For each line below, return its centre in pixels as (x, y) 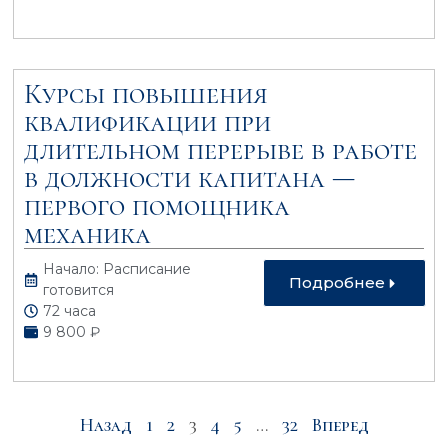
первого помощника (157, 205)
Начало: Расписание (117, 268)
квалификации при (148, 121)
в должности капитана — (190, 177)
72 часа (70, 310)
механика (88, 233)
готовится (79, 289)
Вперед (340, 424)
